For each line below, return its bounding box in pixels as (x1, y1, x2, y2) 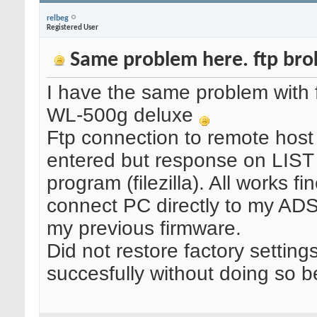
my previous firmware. (47, 217, 241, 240)
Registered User (47, 23, 98, 32)
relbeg (47, 13, 69, 23)
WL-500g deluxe (47, 104, 199, 127)
